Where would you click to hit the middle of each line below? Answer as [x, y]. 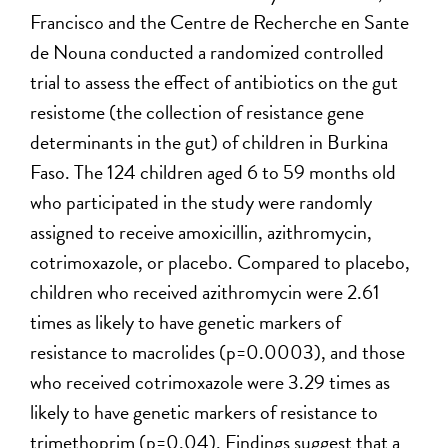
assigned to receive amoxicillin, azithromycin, [201, 231]
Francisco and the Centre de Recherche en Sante [220, 21]
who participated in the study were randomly [201, 201]
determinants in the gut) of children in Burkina [209, 141]
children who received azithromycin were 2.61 [205, 291]
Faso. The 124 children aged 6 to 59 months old [213, 171]
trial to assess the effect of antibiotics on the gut [214, 81]
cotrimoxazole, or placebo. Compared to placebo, [220, 261]
